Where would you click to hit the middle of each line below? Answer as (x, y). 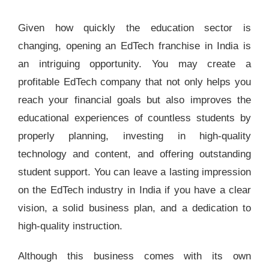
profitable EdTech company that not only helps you (134, 82)
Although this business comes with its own (134, 256)
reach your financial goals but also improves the (134, 100)
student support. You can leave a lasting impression (134, 172)
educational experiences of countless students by (134, 118)
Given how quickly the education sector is (134, 28)
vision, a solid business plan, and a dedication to (134, 208)
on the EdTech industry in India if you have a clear (134, 190)
